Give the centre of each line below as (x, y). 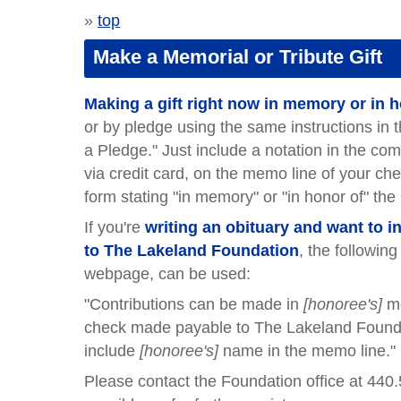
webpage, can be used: (168, 274)
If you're (115, 227)
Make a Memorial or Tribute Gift (238, 57)
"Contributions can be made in (194, 304)
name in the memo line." (307, 351)
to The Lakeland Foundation (192, 251)
